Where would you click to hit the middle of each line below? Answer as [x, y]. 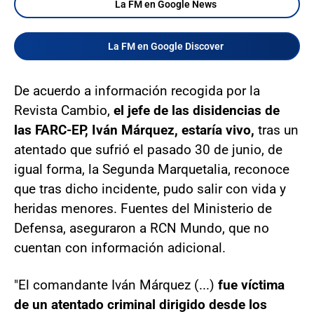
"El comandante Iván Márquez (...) [116, 285]
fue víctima [251, 285]
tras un [277, 130]
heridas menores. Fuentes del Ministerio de [143, 209]
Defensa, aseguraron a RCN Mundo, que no [142, 228]
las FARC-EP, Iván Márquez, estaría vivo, [134, 130]
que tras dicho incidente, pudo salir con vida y [150, 189]
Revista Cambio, [64, 110]
